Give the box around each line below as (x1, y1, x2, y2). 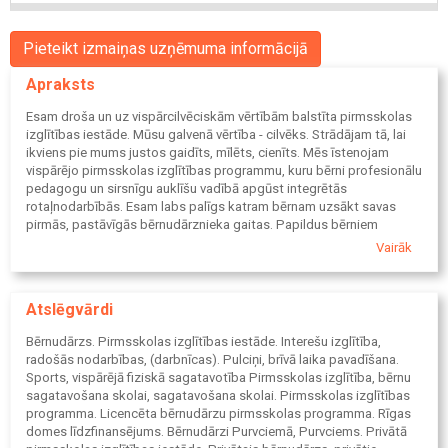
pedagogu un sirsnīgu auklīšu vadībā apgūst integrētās (26, 180, 347, 196)
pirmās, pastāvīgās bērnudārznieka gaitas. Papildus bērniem (26, 216, 378, 232)
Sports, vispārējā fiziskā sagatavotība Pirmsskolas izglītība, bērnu (26, 370, 411, 386)
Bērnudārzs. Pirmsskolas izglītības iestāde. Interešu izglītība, (26, 334, 381, 350)
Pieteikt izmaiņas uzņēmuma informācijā (23, 38, 308, 58)
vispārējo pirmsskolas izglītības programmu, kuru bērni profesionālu (26, 162, 422, 178)
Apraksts (26, 74, 95, 94)
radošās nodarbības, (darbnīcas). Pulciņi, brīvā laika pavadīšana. (26, 352, 399, 368)
